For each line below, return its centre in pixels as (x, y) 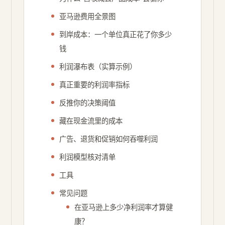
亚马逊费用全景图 (88, 17)
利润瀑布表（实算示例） (98, 67)
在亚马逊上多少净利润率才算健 (124, 207)
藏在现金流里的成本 (91, 121)
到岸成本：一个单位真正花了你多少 (116, 35)
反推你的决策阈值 (88, 103)
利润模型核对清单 (88, 157)
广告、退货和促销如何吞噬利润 (109, 139)
